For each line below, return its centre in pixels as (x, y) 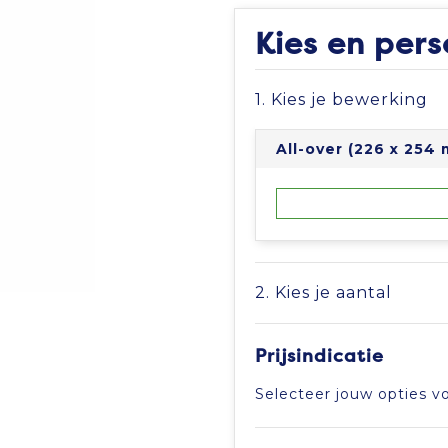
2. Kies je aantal (323, 292)
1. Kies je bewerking (341, 99)
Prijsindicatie (319, 356)
